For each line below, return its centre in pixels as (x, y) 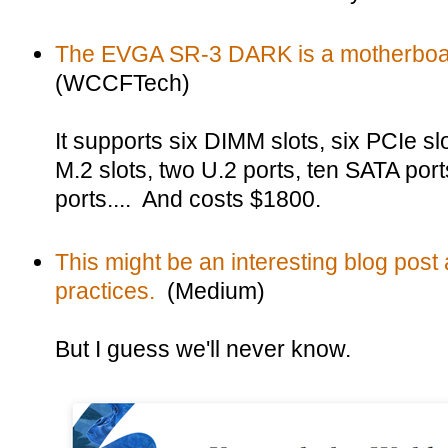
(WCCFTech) (122, 83)
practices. (105, 291)
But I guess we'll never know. (203, 349)
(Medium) (210, 291)
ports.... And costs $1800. (188, 199)
